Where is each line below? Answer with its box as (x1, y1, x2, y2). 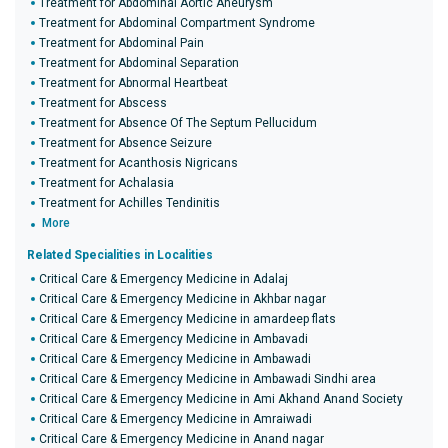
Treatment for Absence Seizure (39, 136, 212, 150)
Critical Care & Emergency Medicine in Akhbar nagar (39, 292, 326, 306)
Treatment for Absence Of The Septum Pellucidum (39, 116, 317, 130)
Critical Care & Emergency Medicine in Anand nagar (39, 432, 324, 446)
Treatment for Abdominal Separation (39, 56, 239, 70)
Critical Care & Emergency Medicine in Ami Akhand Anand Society (39, 392, 403, 406)
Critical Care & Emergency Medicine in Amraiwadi (39, 412, 312, 426)
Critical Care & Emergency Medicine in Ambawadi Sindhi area (39, 372, 376, 386)
